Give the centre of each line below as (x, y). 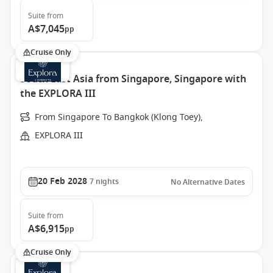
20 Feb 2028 (62, 181)
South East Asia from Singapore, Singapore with (133, 79)
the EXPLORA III (58, 94)
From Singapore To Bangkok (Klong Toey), (119, 117)
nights (107, 182)
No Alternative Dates (208, 182)
